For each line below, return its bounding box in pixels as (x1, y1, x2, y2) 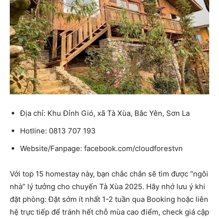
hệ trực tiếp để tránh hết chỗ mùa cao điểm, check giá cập (10, 207, 209, 217)
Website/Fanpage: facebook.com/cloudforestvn (20, 143, 183, 153)
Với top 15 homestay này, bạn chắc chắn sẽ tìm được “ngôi (10, 169, 208, 178)
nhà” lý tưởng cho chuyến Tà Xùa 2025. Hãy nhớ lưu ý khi (10, 181, 205, 191)
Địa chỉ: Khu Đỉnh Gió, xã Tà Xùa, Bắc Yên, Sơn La (20, 108, 190, 118)
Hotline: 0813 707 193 (20, 126, 96, 135)
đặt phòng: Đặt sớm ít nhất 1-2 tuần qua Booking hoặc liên (10, 194, 208, 204)
